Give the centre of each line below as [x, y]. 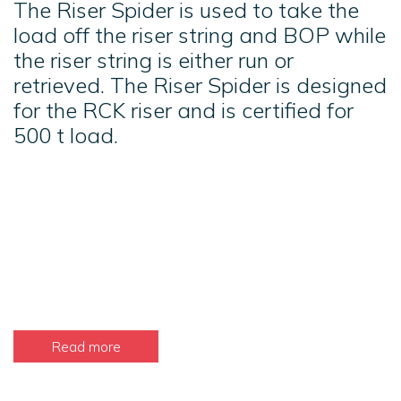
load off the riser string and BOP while [200, 35]
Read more [86, 346]
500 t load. [66, 136]
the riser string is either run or [154, 60]
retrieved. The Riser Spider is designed [200, 85]
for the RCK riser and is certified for [183, 111]
